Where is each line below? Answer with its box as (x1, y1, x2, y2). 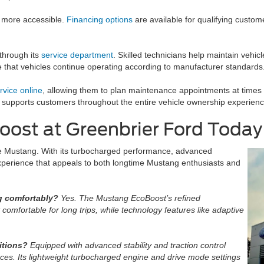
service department (41, 50, 113, 60)
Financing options (67, 15, 133, 24)
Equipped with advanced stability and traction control (30, 240, 226, 250)
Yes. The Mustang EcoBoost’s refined (61, 193, 200, 203)
